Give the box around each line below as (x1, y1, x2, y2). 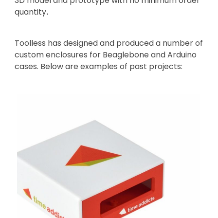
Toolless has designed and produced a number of (15, 37, 203, 49)
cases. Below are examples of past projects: (15, 60, 184, 72)
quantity (15, 6, 46, 18)
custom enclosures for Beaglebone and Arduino (15, 49, 197, 60)
